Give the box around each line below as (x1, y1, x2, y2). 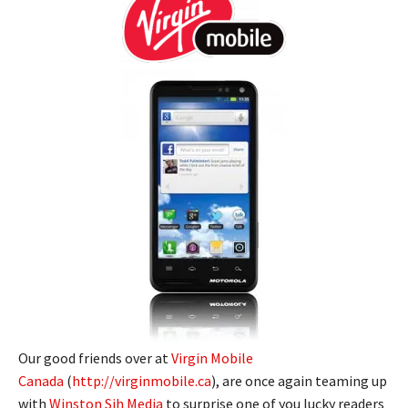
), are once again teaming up (211, 371, 387, 390)
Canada (18, 371, 64, 390)
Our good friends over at (18, 348, 171, 367)
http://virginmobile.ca (72, 371, 211, 390)
